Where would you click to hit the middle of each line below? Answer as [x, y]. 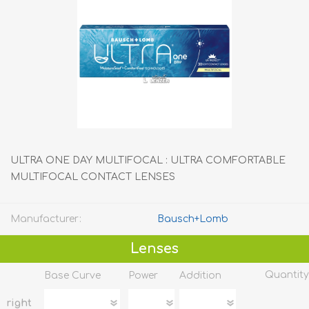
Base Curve [72, 275]
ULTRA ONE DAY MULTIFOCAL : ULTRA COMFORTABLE [148, 160]
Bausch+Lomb [193, 219]
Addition [200, 275]
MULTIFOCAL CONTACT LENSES [93, 177]
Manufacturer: [46, 219]
